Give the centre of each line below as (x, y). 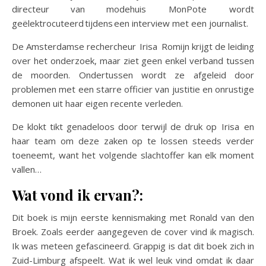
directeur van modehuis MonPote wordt (133, 9)
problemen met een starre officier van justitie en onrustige (133, 89)
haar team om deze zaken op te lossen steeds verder (133, 140)
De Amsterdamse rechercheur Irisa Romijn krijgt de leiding (133, 46)
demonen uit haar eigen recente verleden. (99, 103)
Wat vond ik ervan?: (77, 194)
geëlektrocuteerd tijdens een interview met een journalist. (132, 23)
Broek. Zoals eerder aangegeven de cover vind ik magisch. (133, 231)
